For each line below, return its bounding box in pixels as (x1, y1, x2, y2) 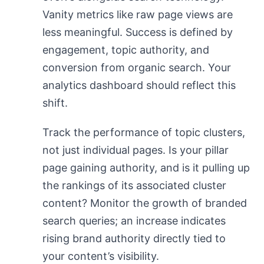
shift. (42, 97, 68, 109)
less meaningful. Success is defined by (42, 26, 233, 38)
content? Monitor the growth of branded (42, 197, 247, 209)
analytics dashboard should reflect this (42, 79, 236, 91)
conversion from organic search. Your (42, 61, 231, 74)
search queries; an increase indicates (42, 214, 226, 227)
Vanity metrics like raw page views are (42, 8, 233, 21)
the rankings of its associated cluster (42, 179, 226, 192)
